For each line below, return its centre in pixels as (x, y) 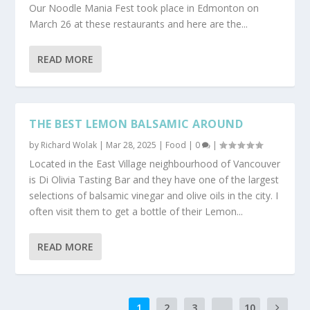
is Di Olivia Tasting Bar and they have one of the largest (154, 180)
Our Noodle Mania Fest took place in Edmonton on (144, 8)
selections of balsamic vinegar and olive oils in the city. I (154, 196)
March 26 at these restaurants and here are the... (139, 24)
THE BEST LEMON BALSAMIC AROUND (136, 124)
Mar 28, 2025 (131, 145)
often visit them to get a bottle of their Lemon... (136, 212)
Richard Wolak (69, 145)
